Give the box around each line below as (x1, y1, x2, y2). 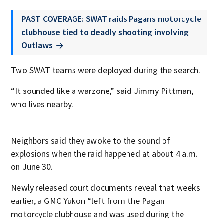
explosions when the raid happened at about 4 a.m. (11, 147, 198, 159)
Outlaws (21, 39, 53, 51)
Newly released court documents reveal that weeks (11, 182, 200, 193)
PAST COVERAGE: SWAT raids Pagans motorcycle (21, 13, 202, 24)
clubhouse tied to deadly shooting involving (21, 26, 189, 37)
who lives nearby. (11, 98, 73, 109)
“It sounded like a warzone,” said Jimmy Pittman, (11, 85, 194, 96)
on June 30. (11, 161, 53, 172)
